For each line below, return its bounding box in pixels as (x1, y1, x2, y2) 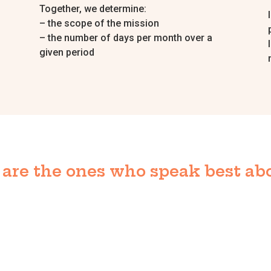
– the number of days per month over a (39, 31, 212, 44)
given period (39, 46, 94, 58)
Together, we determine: (39, 2, 146, 15)
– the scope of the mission (39, 17, 159, 29)
